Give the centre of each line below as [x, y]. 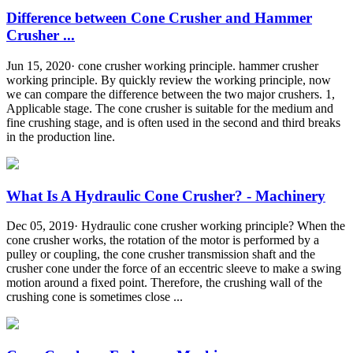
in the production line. [61, 136]
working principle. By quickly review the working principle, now [169, 80]
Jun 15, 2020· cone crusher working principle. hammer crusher [162, 65]
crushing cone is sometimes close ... [95, 297]
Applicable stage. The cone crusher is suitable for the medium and [170, 108]
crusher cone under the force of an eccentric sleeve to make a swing [174, 269]
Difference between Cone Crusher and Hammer [159, 18]
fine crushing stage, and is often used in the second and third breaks [173, 122]
